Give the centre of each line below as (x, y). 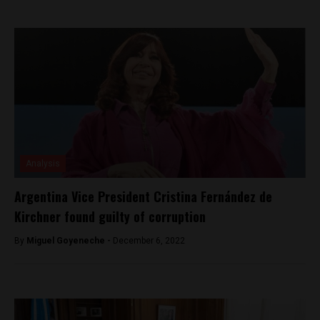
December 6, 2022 (149, 240)
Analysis (43, 163)
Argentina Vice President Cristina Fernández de (143, 196)
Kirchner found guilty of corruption (110, 216)
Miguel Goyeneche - (70, 240)
